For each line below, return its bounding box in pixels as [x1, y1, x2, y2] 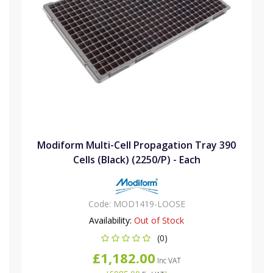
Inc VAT [155, 255, 181, 266]
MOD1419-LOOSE [113, 197, 185, 210]
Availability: [89, 214, 132, 226]
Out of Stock [134, 214, 184, 226]
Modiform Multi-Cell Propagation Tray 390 [37, 138, 236, 152]
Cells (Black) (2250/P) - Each [73, 152, 200, 166]
